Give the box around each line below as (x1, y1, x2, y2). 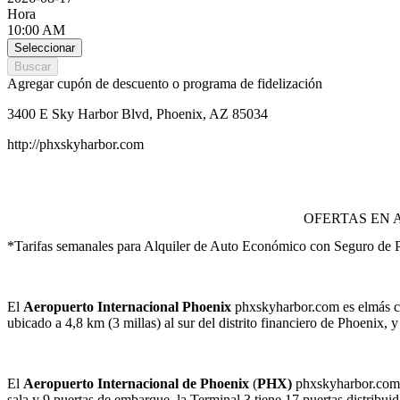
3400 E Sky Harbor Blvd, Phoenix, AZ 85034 (7, 105, 268, 121)
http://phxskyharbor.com (7, 136, 144, 152)
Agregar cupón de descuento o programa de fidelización (7, 75, 322, 91)
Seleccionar (14, 40, 75, 54)
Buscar (14, 59, 51, 73)
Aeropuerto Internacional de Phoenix (23, 376, 249, 392)
